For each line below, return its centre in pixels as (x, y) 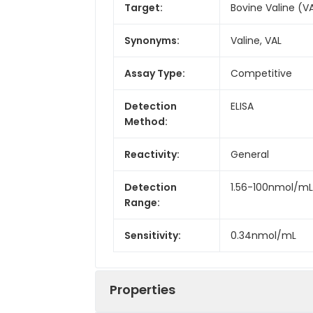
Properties (143, 289)
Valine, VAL (256, 40)
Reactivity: (152, 154)
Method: (146, 121)
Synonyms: (152, 40)
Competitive (261, 73)
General (250, 154)
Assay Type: (155, 73)
